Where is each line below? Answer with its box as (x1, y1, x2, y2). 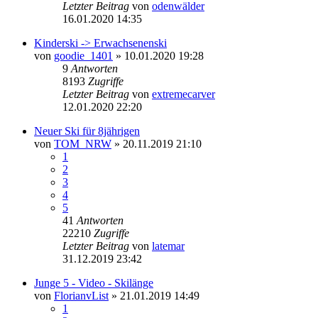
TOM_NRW (54, 137, 111, 150)
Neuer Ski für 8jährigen (34, 124, 140, 137)
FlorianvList (54, 289, 109, 302)
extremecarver (152, 87, 215, 100)
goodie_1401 (54, 49, 113, 62)
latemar (152, 239, 185, 252)
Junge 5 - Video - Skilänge (34, 276, 153, 289)
